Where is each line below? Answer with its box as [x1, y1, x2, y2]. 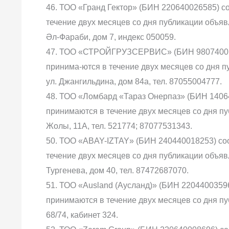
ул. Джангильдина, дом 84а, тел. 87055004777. [46, 77, 222, 86]
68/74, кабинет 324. [46, 211, 118, 219]
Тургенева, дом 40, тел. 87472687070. [46, 166, 189, 175]
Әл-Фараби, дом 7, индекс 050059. [46, 33, 176, 41]
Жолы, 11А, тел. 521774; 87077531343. [46, 122, 192, 130]
